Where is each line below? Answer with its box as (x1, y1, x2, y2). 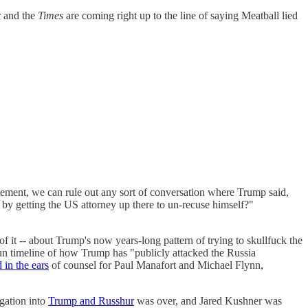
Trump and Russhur (48, 294, 134, 307)
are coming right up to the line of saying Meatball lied (63, 9, 298, 21)
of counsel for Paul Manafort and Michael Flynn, (49, 258, 263, 271)
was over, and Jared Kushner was (134, 294, 282, 307)
